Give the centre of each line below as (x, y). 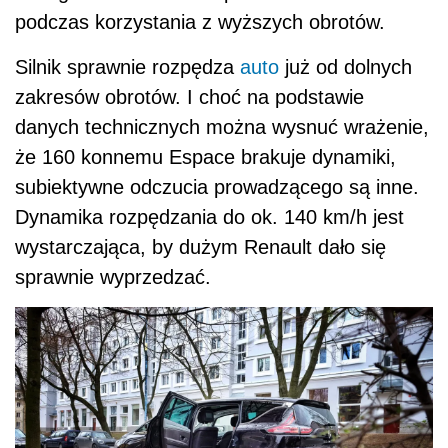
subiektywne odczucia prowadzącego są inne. (217, 186)
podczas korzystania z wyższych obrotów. (200, 21)
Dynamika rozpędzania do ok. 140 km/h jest (209, 216)
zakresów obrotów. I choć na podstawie (189, 96)
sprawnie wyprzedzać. (113, 276)
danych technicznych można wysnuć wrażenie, (222, 126)
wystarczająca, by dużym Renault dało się (200, 246)
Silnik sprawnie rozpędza (127, 66)
